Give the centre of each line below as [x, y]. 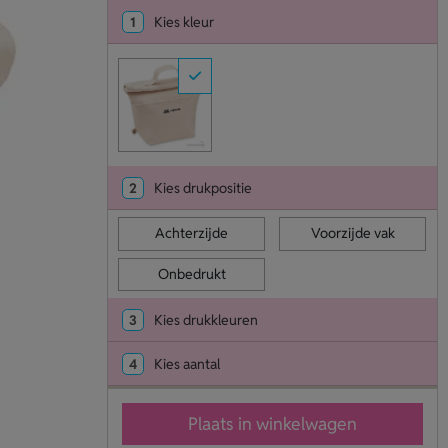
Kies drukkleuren [205, 320]
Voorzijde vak [352, 233]
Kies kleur [183, 22]
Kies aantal [186, 364]
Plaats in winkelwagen [272, 424]
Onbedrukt [191, 273]
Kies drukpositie [202, 188]
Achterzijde [192, 233]
